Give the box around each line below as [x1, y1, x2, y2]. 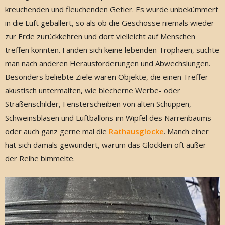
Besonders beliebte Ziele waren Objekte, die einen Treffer [5, 72, 208, 82]
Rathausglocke [109, 126, 164, 136]
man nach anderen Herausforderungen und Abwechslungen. [5, 58, 210, 68]
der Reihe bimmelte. [5, 153, 75, 163]
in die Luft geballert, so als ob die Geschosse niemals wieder [5, 18, 214, 28]
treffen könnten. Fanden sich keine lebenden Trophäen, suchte [5, 45, 219, 55]
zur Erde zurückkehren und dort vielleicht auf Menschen [5, 31, 195, 41]
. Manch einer [164, 126, 209, 136]
